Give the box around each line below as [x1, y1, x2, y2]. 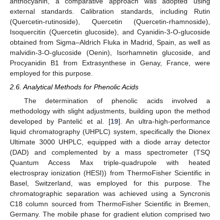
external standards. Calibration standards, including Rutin [10, 7, 210, 15]
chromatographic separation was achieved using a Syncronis [10, 189, 210, 197]
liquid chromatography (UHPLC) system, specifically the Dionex [10, 127, 210, 136]
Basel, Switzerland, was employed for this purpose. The [10, 179, 210, 187]
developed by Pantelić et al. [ [10, 117, 110, 125]
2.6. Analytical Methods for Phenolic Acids [10, 82, 138, 91]
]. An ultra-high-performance [118, 117, 211, 125]
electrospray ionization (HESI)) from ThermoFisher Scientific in [10, 168, 210, 177]
